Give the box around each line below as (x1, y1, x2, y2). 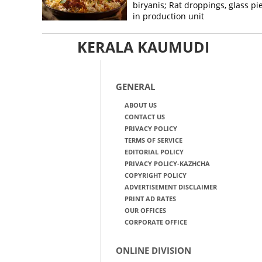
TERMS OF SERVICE (124, 136, 182, 144)
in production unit (132, 11, 204, 22)
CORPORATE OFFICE (124, 218, 187, 226)
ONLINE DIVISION (115, 244, 191, 256)
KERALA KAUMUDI (77, 37, 209, 57)
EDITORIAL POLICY (124, 147, 184, 156)
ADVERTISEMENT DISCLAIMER (124, 182, 217, 191)
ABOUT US (124, 101, 157, 109)
